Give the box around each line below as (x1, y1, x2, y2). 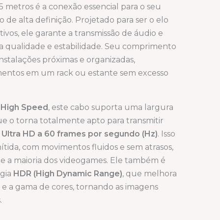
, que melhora (122, 169, 177, 179)
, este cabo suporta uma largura (48, 103, 173, 112)
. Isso (158, 129, 175, 139)
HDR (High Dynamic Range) (13, 169, 122, 179)
